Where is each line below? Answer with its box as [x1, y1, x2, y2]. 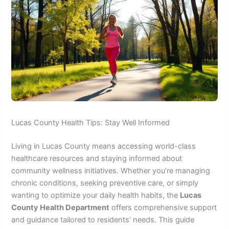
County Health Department [11, 202, 110, 212]
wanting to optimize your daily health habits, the [11, 190, 180, 200]
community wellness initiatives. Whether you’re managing [11, 166, 211, 175]
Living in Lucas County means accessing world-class [11, 141, 196, 151]
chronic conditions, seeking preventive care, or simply [11, 178, 199, 188]
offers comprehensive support [109, 202, 217, 212]
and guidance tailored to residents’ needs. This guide [11, 215, 195, 224]
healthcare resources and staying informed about [11, 153, 182, 163]
